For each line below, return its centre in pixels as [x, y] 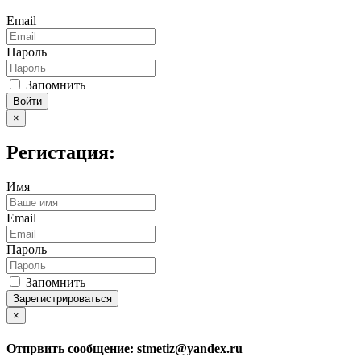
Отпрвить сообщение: [72, 348]
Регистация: [61, 153]
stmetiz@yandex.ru [190, 348]
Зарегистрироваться [62, 299]
